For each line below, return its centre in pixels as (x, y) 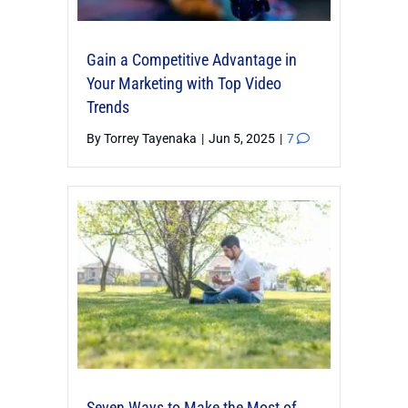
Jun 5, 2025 (243, 138)
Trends (108, 107)
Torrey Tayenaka (150, 138)
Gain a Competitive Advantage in (192, 59)
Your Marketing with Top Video (184, 83)
